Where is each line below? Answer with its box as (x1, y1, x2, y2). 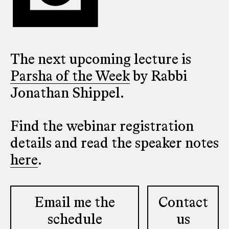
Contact (158, 196, 208, 210)
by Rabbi (130, 70, 187, 84)
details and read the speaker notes (10, 136, 219, 151)
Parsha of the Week (10, 70, 130, 84)
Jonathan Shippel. (10, 86, 124, 101)
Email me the (34, 196, 116, 210)
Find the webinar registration (10, 120, 194, 134)
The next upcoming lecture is (10, 53, 191, 67)
